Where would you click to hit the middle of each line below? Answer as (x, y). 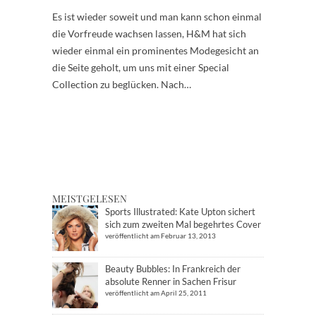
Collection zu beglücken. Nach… (122, 85)
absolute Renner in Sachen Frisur (171, 282)
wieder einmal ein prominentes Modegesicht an (156, 51)
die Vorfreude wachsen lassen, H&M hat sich (149, 34)
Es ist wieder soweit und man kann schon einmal (157, 17)
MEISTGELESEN (90, 199)
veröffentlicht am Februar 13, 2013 (160, 236)
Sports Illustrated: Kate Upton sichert (180, 212)
